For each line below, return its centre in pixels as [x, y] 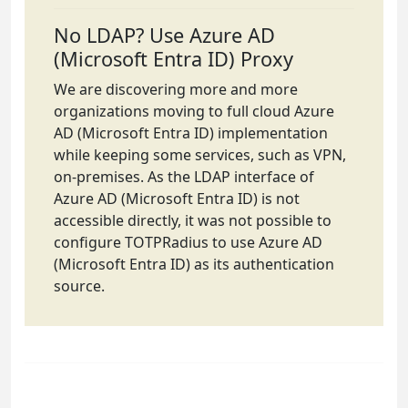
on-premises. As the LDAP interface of [184, 176]
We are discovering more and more [176, 89]
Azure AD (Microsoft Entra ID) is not [177, 198]
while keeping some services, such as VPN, [200, 154]
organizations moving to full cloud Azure [194, 111]
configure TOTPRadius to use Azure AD [188, 242]
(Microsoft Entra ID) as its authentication [194, 264]
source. [79, 286]
